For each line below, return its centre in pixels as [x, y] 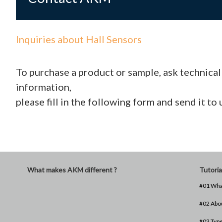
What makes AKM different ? [72, 170]
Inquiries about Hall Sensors [79, 39]
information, [44, 87]
